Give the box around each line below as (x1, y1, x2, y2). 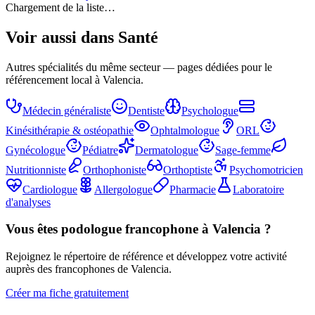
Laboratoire (233, 183, 284, 195)
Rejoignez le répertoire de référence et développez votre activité (6, 250, 287, 263)
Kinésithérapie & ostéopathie (6, 124, 134, 136)
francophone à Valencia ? (122, 221, 271, 237)
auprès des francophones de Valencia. (6, 263, 172, 276)
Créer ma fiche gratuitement (6, 287, 129, 300)
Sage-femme (215, 143, 271, 156)
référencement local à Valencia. (6, 73, 143, 86)
